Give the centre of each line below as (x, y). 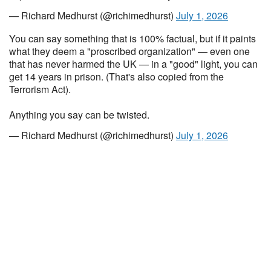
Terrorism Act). (40, 89)
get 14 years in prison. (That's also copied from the (116, 77)
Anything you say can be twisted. (79, 115)
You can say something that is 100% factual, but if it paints (132, 38)
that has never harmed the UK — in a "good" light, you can (133, 64)
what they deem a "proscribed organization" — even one (129, 51)
